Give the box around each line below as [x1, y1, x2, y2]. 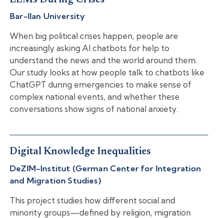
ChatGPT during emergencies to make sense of [10, 79, 191, 90]
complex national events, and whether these [10, 91, 180, 102]
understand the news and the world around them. [10, 55, 197, 66]
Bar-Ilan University [10, 11, 85, 21]
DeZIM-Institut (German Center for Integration [10, 163, 201, 174]
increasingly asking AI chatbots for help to [10, 43, 169, 54]
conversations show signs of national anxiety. [10, 104, 178, 114]
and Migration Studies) [10, 175, 101, 186]
